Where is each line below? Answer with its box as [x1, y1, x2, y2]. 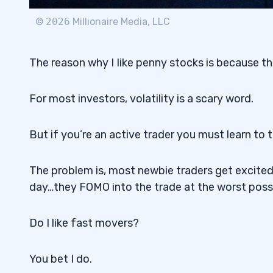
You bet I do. [29, 252, 92, 266]
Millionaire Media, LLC [70, 16, 170, 28]
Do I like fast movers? [29, 216, 139, 230]
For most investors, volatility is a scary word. [29, 92, 253, 106]
